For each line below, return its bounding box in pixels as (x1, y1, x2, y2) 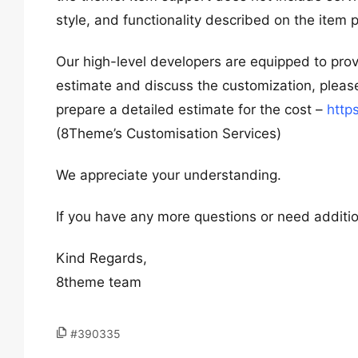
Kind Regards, (56, 250, 147, 266)
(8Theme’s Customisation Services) (56, 125, 281, 141)
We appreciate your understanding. (56, 167, 281, 183)
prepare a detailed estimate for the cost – (56, 101, 327, 117)
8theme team (56, 274, 141, 290)
